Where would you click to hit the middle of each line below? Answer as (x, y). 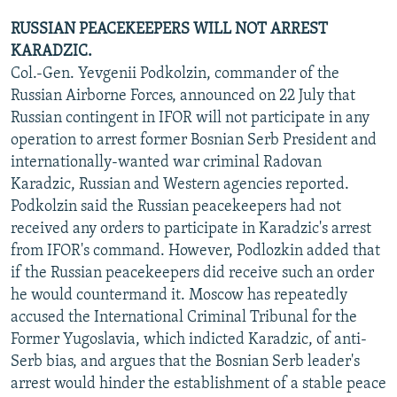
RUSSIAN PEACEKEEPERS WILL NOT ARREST (169, 29)
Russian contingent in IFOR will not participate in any (190, 118)
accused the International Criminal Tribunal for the (184, 317)
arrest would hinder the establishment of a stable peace (198, 384)
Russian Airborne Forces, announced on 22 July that (183, 96)
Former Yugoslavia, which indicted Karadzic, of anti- (189, 339)
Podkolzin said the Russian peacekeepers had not (176, 206)
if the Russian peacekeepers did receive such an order (192, 273)
